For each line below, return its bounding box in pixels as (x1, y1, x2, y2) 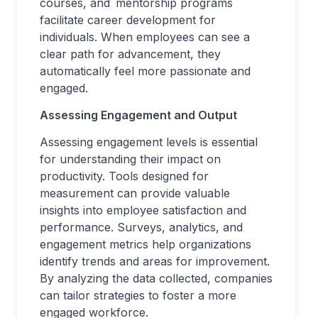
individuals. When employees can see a (40, 30, 250, 44)
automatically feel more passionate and (40, 64, 251, 78)
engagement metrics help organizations (40, 237, 251, 251)
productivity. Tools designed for (40, 169, 209, 183)
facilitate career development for (40, 13, 216, 27)
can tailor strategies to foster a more (40, 288, 236, 302)
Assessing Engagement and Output (40, 108, 240, 122)
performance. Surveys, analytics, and (40, 220, 243, 234)
